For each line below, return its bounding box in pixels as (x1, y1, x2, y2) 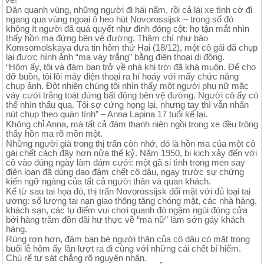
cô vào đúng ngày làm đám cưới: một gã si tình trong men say (6, 157, 245, 167)
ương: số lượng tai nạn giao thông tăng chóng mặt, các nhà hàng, (6, 196, 257, 206)
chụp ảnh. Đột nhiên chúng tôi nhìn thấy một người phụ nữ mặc (6, 81, 249, 91)
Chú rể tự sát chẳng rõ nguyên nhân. (6, 253, 147, 263)
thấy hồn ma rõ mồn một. (6, 128, 103, 138)
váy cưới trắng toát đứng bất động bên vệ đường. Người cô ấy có (6, 90, 258, 100)
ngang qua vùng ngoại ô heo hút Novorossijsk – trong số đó (6, 14, 233, 24)
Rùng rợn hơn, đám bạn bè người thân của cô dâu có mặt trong (6, 234, 250, 244)
